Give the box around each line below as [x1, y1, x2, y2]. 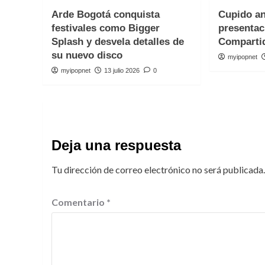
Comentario [51, 196, 106, 208]
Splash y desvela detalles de [51, 36, 184, 47]
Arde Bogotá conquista [51, 9, 160, 20]
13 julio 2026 [104, 67, 140, 74]
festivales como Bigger [51, 22, 160, 34]
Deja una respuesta [51, 137, 181, 153]
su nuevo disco [51, 50, 122, 61]
